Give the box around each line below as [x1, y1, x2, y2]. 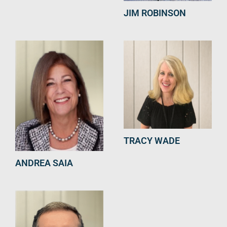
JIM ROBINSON [124, 8, 186, 19]
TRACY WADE [124, 135, 180, 146]
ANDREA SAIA [15, 157, 73, 168]
